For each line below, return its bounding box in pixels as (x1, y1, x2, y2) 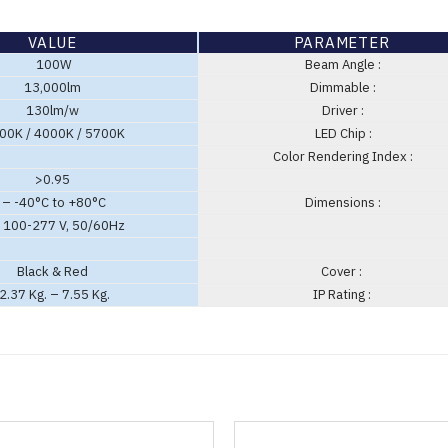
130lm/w (26, 102, 79, 120)
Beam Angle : (302, 56, 381, 74)
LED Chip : (311, 125, 372, 143)
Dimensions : (302, 194, 381, 212)
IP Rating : (312, 286, 371, 304)
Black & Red (17, 263, 88, 281)
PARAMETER (293, 33, 390, 53)
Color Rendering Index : (270, 148, 413, 166)
